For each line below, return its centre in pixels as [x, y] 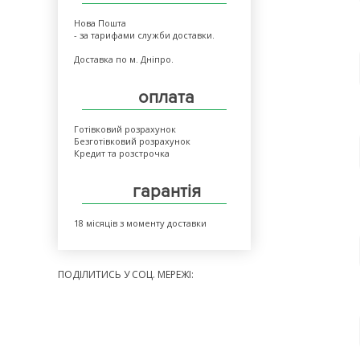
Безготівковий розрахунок [132, 141]
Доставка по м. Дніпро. [124, 59]
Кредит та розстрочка [122, 153]
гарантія [166, 192]
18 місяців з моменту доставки [140, 223]
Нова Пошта [100, 23]
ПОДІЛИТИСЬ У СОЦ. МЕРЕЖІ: [126, 274]
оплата [166, 98]
